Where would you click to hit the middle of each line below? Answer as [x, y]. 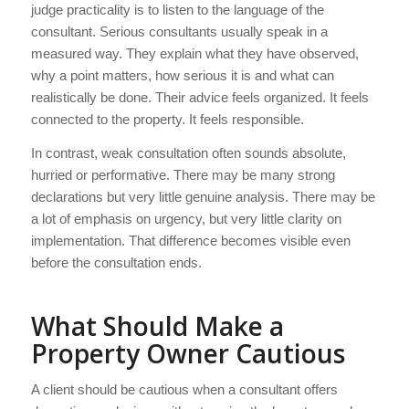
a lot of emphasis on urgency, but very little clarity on [186, 219]
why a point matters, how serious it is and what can [182, 76]
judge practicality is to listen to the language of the [177, 10]
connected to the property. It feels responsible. [167, 120]
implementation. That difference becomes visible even [190, 241]
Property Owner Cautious [188, 353]
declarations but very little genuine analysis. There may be [203, 197]
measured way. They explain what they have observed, [194, 54]
